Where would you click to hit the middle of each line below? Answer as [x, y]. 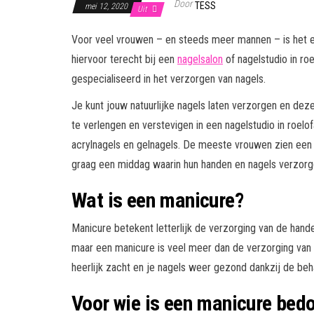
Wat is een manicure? [157, 200]
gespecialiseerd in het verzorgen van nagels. [169, 78]
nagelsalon [200, 59]
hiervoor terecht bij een [124, 59]
